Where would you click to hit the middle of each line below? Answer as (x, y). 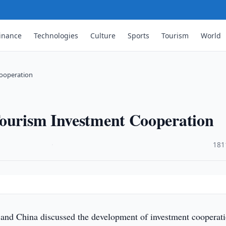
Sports (139, 35)
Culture (103, 35)
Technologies (56, 35)
